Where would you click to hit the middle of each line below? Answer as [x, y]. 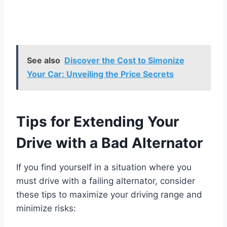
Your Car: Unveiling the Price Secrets [100, 74]
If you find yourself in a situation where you [104, 167]
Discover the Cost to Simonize [124, 61]
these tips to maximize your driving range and [109, 195]
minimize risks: [46, 209]
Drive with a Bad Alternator [109, 143]
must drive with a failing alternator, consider [106, 181]
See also [44, 61]
